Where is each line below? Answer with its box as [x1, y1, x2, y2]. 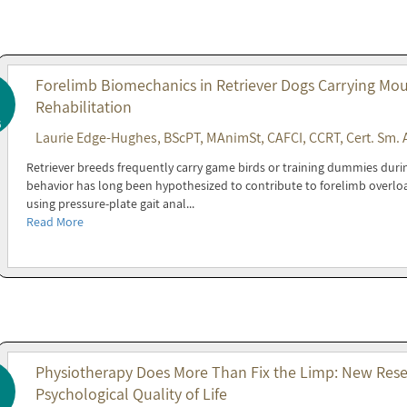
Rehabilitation [35, 95, 132, 117]
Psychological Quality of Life [35, 382, 227, 404]
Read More [25, 213, 84, 230]
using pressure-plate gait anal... [25, 194, 194, 212]
